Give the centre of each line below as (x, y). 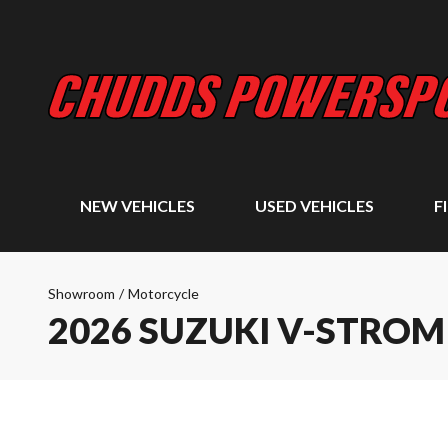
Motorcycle (163, 293)
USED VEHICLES (314, 205)
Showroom (81, 293)
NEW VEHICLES (137, 205)
